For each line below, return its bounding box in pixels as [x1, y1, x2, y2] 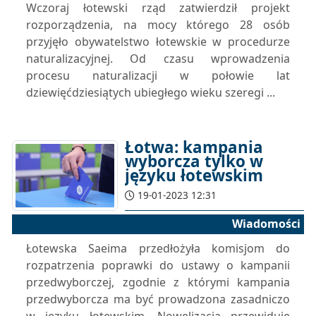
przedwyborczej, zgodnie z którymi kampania [26, 274, 290, 290]
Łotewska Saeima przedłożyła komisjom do [26, 241, 290, 256]
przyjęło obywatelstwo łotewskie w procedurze [26, 34, 290, 49]
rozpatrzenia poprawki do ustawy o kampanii [26, 257, 290, 273]
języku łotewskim [125, 164, 263, 186]
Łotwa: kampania [125, 136, 263, 158]
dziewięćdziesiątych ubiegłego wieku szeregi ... [26, 85, 275, 100]
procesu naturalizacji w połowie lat [26, 68, 290, 83]
